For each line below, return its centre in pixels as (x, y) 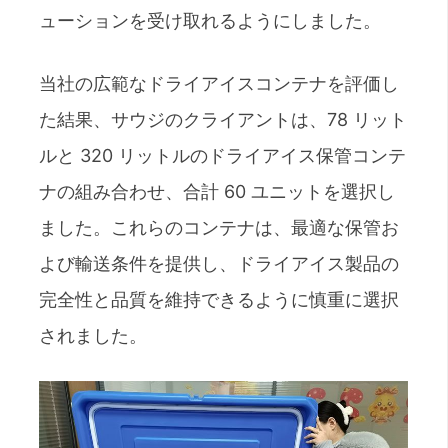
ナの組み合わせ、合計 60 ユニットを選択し (217, 191)
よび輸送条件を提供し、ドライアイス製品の (219, 263)
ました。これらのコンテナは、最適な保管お (219, 227)
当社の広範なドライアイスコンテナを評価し (219, 83)
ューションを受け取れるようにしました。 (210, 20)
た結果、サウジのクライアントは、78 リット (223, 119)
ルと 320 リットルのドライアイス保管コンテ (222, 155)
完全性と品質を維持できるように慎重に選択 (219, 299)
